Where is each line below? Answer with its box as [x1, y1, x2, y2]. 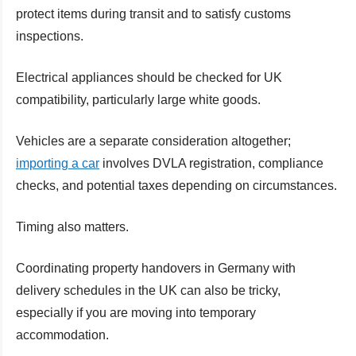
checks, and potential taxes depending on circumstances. [16, 178, 337, 192]
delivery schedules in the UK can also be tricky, [16, 283, 281, 297]
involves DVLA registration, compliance [99, 156, 323, 170]
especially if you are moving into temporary [16, 305, 256, 319]
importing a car [16, 156, 99, 170]
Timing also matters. [16, 219, 129, 234]
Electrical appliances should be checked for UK [16, 70, 282, 84]
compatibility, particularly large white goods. [16, 92, 261, 106]
